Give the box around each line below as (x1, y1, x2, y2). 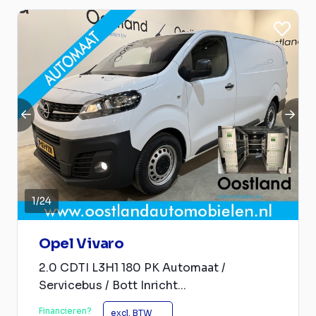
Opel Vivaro (39, 235, 124, 253)
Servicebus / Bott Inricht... (39, 278, 186, 293)
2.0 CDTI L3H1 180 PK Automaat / (39, 260, 226, 275)
